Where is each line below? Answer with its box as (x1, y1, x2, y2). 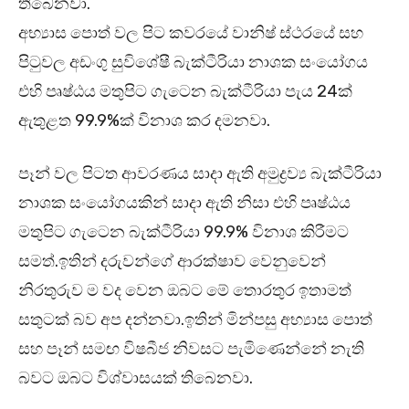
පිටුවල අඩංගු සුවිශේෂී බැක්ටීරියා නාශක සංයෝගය (18, 51, 368, 72)
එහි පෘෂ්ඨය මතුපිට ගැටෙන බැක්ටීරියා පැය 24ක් (18, 80, 352, 101)
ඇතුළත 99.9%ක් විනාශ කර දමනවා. (18, 110, 270, 131)
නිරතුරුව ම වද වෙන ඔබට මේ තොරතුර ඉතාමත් (18, 279, 351, 300)
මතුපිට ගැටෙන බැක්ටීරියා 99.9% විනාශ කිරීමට (18, 221, 349, 242)
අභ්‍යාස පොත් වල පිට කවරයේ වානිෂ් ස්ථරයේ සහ (18, 22, 363, 43)
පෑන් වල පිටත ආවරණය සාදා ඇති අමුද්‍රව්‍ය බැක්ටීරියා (18, 163, 382, 184)
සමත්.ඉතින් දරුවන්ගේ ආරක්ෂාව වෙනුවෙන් (18, 250, 326, 271)
